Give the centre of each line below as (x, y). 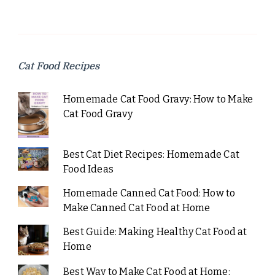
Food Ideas (88, 169)
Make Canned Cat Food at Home (137, 208)
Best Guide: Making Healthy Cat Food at (155, 232)
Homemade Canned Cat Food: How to (149, 193)
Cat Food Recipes (59, 67)
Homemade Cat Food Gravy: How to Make (158, 99)
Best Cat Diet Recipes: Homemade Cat (151, 155)
